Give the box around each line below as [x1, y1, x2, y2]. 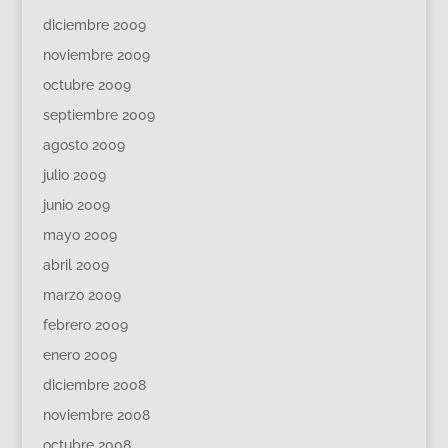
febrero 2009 [42, 317, 128, 333]
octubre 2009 [42, 77, 131, 93]
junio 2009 [42, 197, 110, 213]
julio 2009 [42, 167, 106, 183]
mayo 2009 [42, 227, 117, 243]
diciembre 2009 [42, 17, 146, 33]
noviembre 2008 [42, 407, 150, 423]
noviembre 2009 [42, 47, 150, 63]
